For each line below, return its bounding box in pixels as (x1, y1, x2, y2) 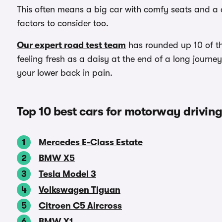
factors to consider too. (17, 18, 109, 28)
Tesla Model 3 (39, 168, 96, 179)
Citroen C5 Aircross (39, 200, 122, 211)
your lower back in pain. (17, 67, 112, 78)
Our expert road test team (17, 40, 126, 50)
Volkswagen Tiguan (39, 184, 120, 195)
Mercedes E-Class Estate (39, 137, 143, 147)
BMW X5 (39, 153, 75, 163)
